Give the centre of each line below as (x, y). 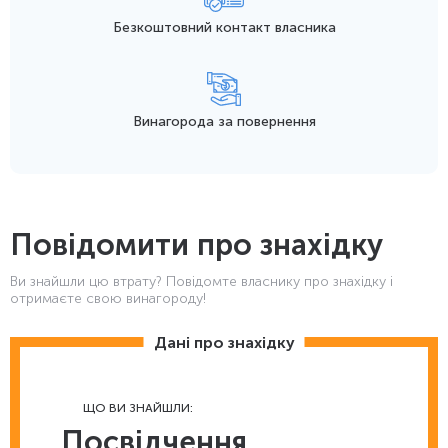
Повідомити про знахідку (196, 245)
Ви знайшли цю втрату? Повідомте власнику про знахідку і (201, 281)
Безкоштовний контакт (193, 27)
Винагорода (175, 121)
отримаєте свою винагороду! (108, 298)
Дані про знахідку (224, 342)
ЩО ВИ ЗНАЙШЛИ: (138, 408)
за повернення (266, 121)
